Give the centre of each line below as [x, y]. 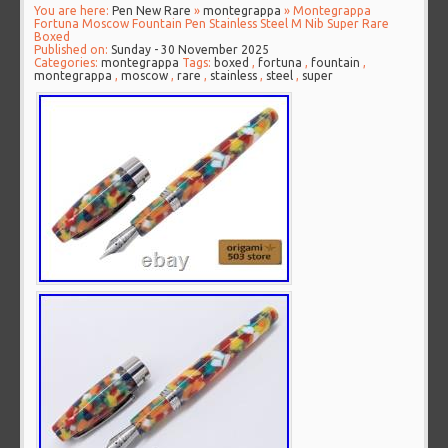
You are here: [73, 11]
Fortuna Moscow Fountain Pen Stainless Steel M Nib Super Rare [212, 24]
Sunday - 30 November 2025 [190, 50]
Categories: [68, 63]
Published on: [73, 50]
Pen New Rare [152, 11]
